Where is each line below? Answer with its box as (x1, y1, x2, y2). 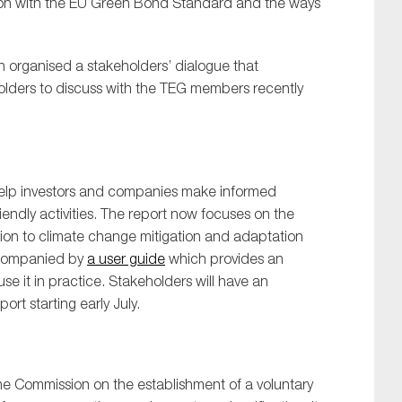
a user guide (87, 250, 165, 267)
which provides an (165, 250, 284, 267)
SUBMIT (170, 171, 232, 188)
